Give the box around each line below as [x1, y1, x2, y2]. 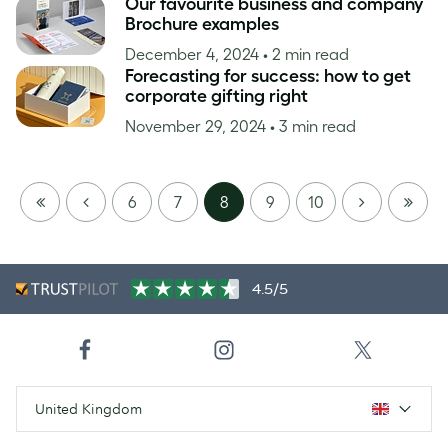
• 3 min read [270, 117, 356, 135]
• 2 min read [263, 45, 349, 63]
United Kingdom [35, 400, 142, 418]
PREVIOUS [73, 192, 148, 210]
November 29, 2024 [125, 117, 270, 135]
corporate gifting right [125, 86, 312, 106]
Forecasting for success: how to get [125, 66, 411, 86]
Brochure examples [125, 14, 283, 34]
